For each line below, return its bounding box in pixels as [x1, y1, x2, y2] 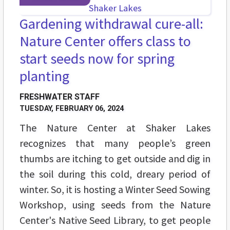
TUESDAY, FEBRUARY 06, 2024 [20, 104, 124, 113]
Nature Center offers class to [20, 32, 191, 51]
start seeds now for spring [20, 49, 175, 68]
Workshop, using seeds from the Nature [20, 198, 210, 212]
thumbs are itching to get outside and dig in [20, 152, 210, 165]
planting [20, 67, 69, 86]
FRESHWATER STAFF [20, 92, 100, 102]
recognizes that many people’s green [20, 137, 210, 150]
